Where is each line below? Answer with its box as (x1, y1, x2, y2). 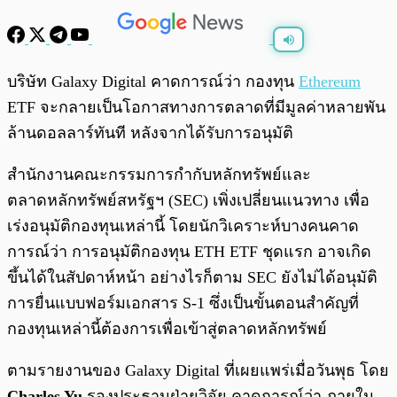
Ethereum (299, 73, 361, 91)
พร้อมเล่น (51, 67, 92, 79)
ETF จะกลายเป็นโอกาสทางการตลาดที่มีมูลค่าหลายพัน (7, 98, 385, 117)
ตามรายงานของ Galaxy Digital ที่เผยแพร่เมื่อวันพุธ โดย (7, 362, 389, 380)
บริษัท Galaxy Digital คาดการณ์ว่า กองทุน (7, 73, 299, 91)
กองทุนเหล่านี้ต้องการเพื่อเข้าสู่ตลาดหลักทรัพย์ (7, 320, 327, 339)
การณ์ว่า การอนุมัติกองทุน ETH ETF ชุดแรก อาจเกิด (7, 243, 371, 261)
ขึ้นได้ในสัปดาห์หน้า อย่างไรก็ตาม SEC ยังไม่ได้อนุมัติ (7, 269, 378, 287)
